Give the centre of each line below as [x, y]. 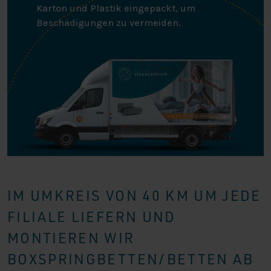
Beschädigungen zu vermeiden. [109, 22]
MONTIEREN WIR [71, 237]
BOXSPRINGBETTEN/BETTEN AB [131, 259]
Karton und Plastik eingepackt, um [116, 8]
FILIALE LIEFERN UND [92, 216]
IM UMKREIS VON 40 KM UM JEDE [134, 195]
